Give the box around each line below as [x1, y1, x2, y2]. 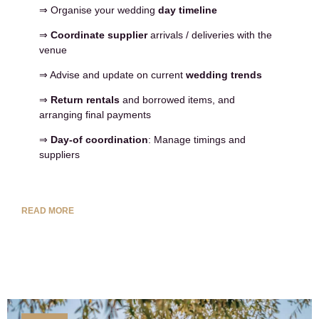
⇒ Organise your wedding [39, 4, 158, 16]
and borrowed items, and [120, 93, 235, 105]
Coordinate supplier [51, 28, 147, 41]
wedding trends [186, 68, 262, 80]
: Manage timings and [148, 133, 246, 145]
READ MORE [21, 205, 74, 216]
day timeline [158, 4, 217, 16]
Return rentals [51, 93, 120, 105]
